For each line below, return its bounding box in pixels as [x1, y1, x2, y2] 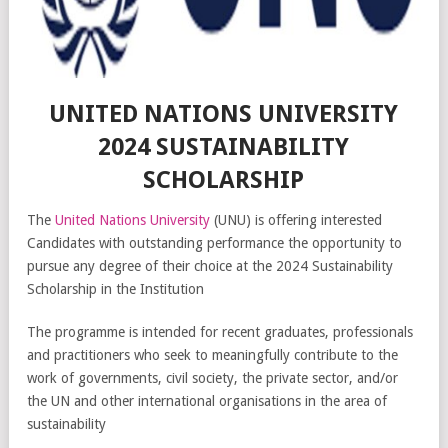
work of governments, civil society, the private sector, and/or [27, 369, 398, 386]
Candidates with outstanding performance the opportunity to [27, 234, 402, 251]
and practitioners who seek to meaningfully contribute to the [27, 346, 398, 363]
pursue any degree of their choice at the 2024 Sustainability [27, 257, 393, 274]
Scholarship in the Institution [27, 280, 204, 297]
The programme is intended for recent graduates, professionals [27, 323, 413, 340]
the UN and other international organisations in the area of [27, 392, 387, 409]
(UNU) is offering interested [210, 211, 382, 228]
